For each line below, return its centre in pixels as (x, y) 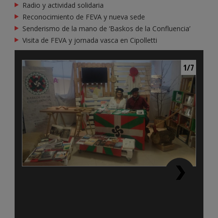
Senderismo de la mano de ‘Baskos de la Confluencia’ (106, 28)
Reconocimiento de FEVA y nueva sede (84, 17)
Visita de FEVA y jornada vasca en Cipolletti (90, 40)
